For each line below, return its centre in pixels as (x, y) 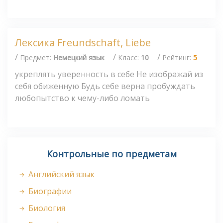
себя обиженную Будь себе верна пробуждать (105, 86)
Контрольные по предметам (111, 154)
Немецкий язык (79, 57)
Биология (46, 208)
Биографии (49, 191)
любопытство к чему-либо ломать (82, 98)
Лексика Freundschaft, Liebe (83, 43)
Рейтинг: (178, 57)
